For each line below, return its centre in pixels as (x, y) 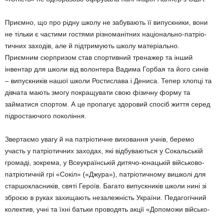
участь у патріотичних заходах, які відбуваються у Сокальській (104, 151)
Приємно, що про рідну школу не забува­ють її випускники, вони (106, 22)
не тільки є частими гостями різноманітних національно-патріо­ (106, 34)
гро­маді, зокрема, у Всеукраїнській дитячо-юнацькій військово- (105, 162)
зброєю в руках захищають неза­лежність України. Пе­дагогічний (106, 197)
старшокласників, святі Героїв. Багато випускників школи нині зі (106, 186)
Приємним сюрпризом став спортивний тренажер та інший (99, 57)
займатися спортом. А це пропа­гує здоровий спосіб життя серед (108, 104)
